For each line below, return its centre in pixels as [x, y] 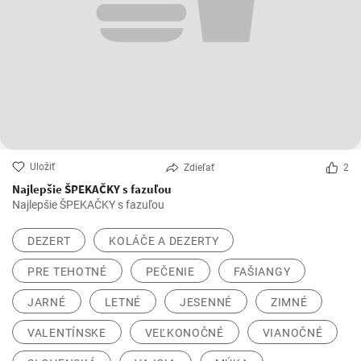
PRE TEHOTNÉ [67, 272]
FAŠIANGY [262, 272]
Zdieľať [199, 168]
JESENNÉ [206, 303]
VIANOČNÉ [293, 333]
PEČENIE [170, 272]
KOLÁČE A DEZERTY [164, 241]
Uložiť [42, 167]
